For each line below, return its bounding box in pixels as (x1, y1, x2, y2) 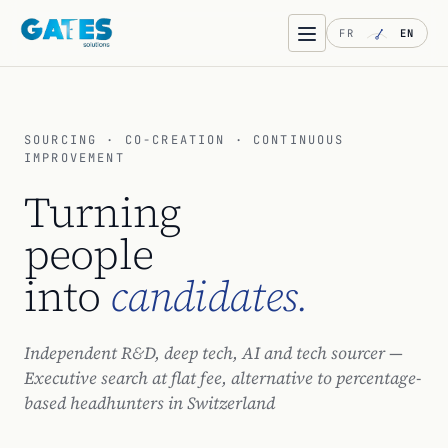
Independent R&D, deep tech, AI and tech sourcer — (24, 341, 403, 365)
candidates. (109, 267, 309, 325)
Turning (24, 183, 182, 241)
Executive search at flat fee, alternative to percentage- (24, 366, 421, 390)
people (24, 225, 153, 283)
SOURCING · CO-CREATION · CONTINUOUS (24, 132, 345, 148)
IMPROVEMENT (24, 150, 125, 166)
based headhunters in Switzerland (24, 391, 275, 415)
